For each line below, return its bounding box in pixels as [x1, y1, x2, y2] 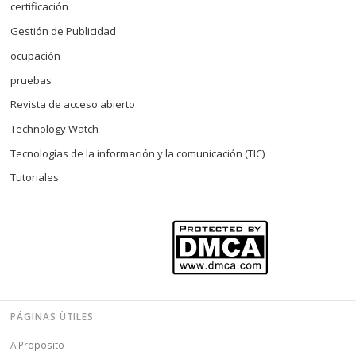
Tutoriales [10, 170, 60, 185]
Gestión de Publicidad [10, 24, 117, 39]
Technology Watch [10, 121, 99, 136]
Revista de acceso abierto [10, 97, 136, 112]
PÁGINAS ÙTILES [10, 310, 95, 323]
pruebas [10, 72, 52, 87]
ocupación [10, 48, 61, 63]
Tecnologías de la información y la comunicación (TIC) [10, 145, 265, 161]
